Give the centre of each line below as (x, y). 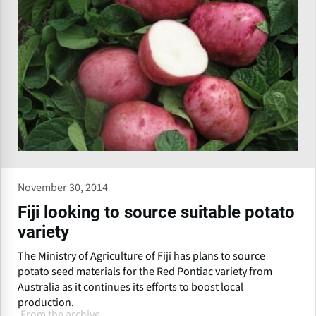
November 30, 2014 (63, 188)
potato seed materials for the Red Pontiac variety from (145, 272)
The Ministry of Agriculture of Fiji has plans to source (141, 256)
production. (46, 303)
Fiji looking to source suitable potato (156, 213)
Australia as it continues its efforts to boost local (130, 287)
